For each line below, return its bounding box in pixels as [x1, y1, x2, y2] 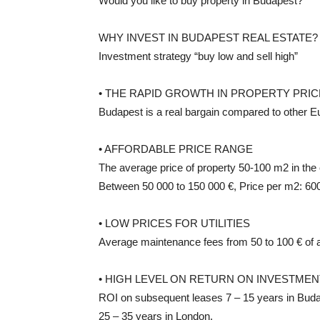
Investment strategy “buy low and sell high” [99, 49, 298, 62]
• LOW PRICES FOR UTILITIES [99, 216, 250, 229]
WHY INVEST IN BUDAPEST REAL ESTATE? [99, 31, 318, 44]
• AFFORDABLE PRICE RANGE [99, 142, 253, 155]
